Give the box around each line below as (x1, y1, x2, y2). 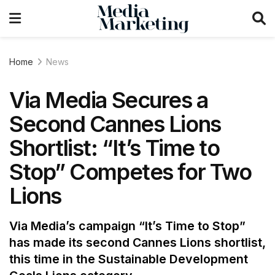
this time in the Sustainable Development (9, 252, 248, 267)
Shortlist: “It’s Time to (9, 134, 220, 161)
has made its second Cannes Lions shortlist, (9, 235, 266, 250)
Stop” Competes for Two (9, 158, 252, 185)
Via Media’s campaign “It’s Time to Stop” (9, 219, 246, 234)
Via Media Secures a (9, 87, 208, 114)
